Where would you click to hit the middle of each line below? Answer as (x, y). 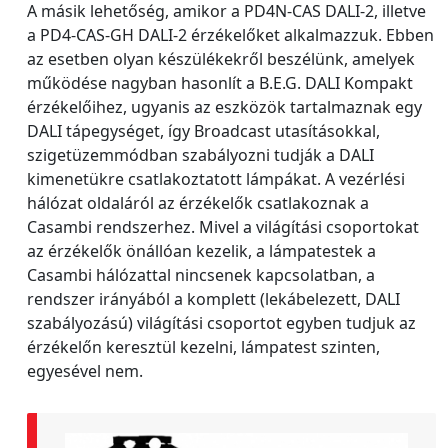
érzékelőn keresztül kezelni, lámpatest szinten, (203, 347)
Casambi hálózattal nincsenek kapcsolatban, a (201, 275)
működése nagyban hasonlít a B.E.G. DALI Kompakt (220, 83)
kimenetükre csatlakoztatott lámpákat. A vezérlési (216, 179)
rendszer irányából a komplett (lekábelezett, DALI (213, 299)
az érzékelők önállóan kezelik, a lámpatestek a (201, 251)
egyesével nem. (85, 371)
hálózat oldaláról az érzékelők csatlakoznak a (198, 203)
